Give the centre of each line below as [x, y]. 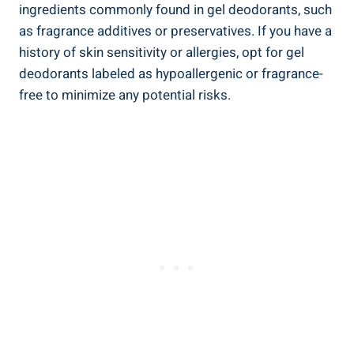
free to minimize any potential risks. [125, 95]
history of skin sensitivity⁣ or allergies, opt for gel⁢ [162, 52]
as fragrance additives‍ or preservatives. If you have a [175, 31]
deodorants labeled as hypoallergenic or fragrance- [171, 73]
